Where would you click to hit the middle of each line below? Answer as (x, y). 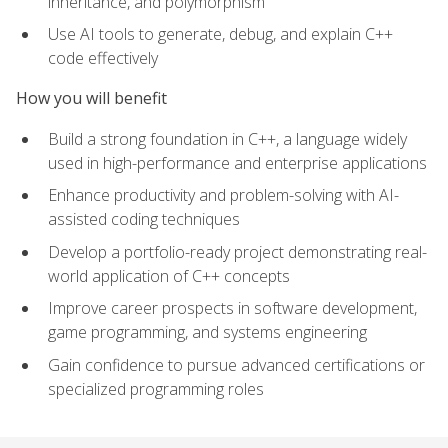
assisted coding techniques (144, 219)
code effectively (103, 58)
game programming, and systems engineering (207, 332)
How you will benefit (91, 98)
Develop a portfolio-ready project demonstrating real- (237, 251)
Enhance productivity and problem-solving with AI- (223, 195)
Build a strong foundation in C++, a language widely (227, 138)
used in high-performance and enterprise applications (237, 162)
